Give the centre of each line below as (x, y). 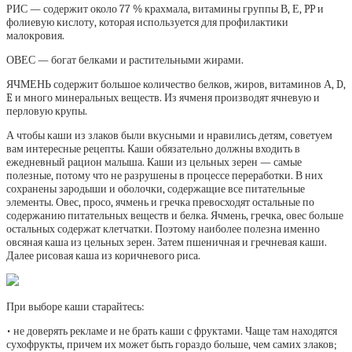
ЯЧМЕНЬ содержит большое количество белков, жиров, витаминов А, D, (176, 84)
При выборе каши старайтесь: (75, 307)
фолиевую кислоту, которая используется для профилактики (147, 22)
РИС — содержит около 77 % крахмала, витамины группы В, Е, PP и (165, 9)
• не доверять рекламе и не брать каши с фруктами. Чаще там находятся (172, 331)
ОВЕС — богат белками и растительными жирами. (125, 60)
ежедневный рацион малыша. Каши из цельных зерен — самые (154, 162)
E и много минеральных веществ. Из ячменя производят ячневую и (163, 98)
